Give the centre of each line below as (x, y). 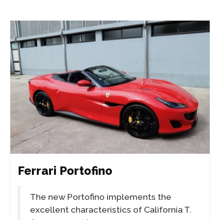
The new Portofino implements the (101, 197)
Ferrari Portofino (65, 170)
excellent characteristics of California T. (111, 209)
